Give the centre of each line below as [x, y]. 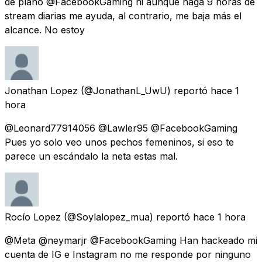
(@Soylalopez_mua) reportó [127, 217]
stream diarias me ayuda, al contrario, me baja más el [123, 15]
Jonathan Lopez [41, 90]
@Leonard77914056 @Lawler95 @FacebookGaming [121, 128]
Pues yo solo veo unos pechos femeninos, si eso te [119, 142]
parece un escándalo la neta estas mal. [91, 156]
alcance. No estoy [45, 30]
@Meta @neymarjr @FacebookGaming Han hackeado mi [131, 240]
